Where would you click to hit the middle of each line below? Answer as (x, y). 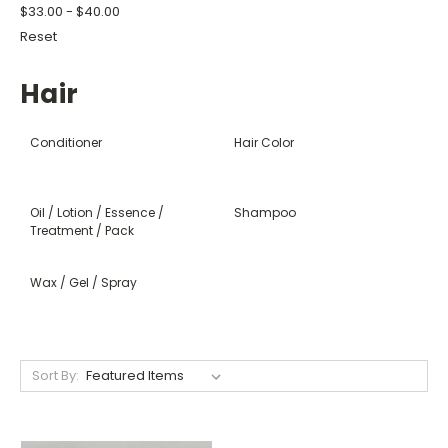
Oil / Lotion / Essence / (97, 212)
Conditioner (66, 142)
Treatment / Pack (82, 230)
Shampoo (265, 212)
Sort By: (55, 375)
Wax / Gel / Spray (83, 282)
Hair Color (264, 142)
